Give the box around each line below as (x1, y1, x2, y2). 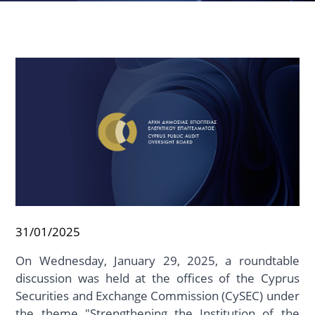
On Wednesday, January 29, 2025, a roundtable (15, 252, 300, 269)
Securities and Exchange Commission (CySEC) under (15, 288, 300, 304)
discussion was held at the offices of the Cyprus (15, 270, 300, 287)
